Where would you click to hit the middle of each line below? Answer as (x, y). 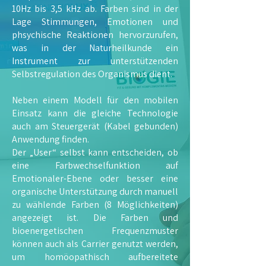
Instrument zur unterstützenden (95, 61)
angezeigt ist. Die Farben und (95, 218)
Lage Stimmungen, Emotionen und (95, 22)
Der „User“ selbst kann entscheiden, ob (95, 152)
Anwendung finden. (50, 139)
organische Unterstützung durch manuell (95, 191)
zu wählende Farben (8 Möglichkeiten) (95, 205)
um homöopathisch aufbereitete (95, 257)
